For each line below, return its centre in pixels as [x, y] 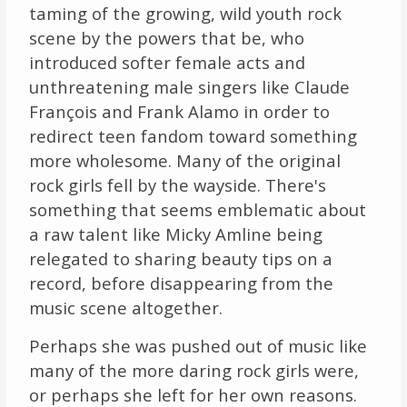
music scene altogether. [125, 307]
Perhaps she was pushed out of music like [198, 345]
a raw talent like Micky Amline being [175, 233]
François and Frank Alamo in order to [179, 111]
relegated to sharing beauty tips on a [180, 258]
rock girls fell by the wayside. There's [177, 184]
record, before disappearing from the [181, 283]
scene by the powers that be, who [166, 37]
